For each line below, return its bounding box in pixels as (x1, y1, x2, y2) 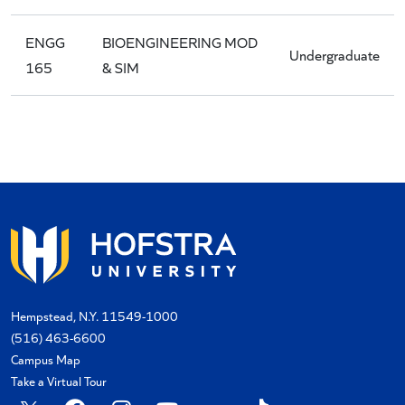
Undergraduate (289, 45, 380, 64)
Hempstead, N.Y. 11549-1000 (11, 307, 178, 325)
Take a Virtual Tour (11, 372, 107, 390)
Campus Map (11, 351, 80, 368)
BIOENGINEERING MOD (102, 33, 258, 52)
